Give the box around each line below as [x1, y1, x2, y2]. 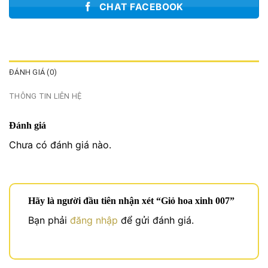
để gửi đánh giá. [118, 214, 194, 226]
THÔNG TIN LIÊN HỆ [9, 91, 82, 100]
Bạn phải [28, 214, 70, 226]
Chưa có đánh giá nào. [9, 138, 111, 151]
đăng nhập [70, 214, 118, 226]
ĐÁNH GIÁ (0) [9, 67, 57, 77]
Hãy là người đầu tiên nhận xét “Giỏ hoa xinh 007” [28, 195, 237, 206]
